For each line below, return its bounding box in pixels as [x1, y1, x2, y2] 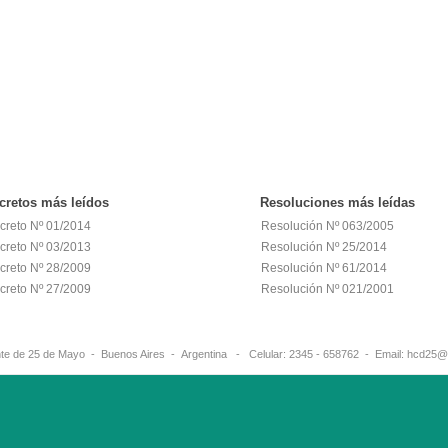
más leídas [348, 195, 415, 210]
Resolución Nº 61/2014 [261, 261, 387, 275]
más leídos [41, 195, 109, 210]
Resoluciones [260, 195, 348, 210]
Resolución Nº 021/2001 [261, 282, 394, 296]
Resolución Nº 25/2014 [261, 240, 387, 254]
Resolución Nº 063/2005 [261, 219, 394, 233]
